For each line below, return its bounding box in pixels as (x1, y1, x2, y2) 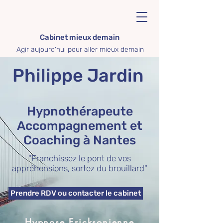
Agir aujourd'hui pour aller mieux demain (16, 45, 144, 54)
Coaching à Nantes (23, 133, 136, 147)
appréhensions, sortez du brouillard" (12, 163, 147, 173)
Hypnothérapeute (26, 104, 133, 118)
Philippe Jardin (12, 65, 143, 86)
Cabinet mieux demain (40, 33, 119, 42)
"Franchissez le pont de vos (28, 153, 131, 163)
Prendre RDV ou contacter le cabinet (10, 189, 141, 198)
